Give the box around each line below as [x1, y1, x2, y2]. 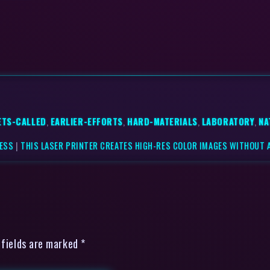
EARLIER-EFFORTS [50, 115, 123, 128]
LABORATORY [201, 115, 255, 128]
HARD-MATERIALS [127, 115, 198, 128]
